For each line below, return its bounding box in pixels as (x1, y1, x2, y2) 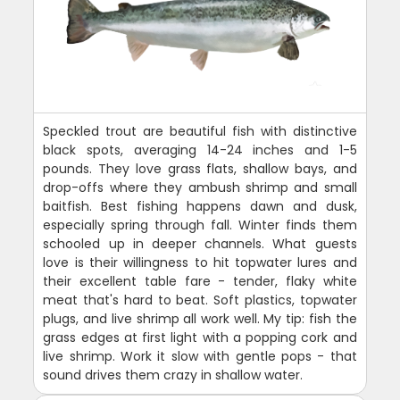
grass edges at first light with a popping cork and (43, 328, 357, 346)
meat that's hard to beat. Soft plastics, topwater (43, 290, 357, 309)
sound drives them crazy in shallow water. (43, 365, 304, 384)
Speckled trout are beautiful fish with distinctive (43, 121, 357, 140)
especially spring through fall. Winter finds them (43, 215, 357, 234)
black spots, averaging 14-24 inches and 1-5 (43, 140, 357, 159)
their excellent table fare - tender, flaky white (43, 271, 357, 290)
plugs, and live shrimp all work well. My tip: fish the (43, 309, 357, 328)
